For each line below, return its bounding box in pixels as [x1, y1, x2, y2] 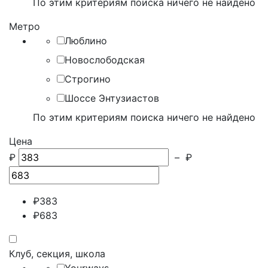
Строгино [65, 73, 111, 85]
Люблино [65, 35, 107, 47]
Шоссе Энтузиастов [65, 92, 159, 104]
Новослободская [65, 54, 145, 66]
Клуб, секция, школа [9, 248, 105, 260]
